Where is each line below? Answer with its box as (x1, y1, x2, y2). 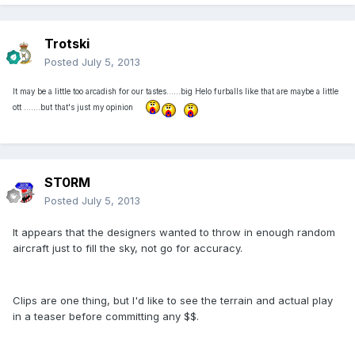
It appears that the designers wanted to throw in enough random (13, 226, 335, 239)
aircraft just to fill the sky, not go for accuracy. (13, 242, 242, 255)
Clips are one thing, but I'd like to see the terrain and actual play (13, 294, 333, 307)
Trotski (44, 36, 90, 52)
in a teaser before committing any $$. (13, 310, 199, 323)
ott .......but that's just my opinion (13, 102, 145, 112)
